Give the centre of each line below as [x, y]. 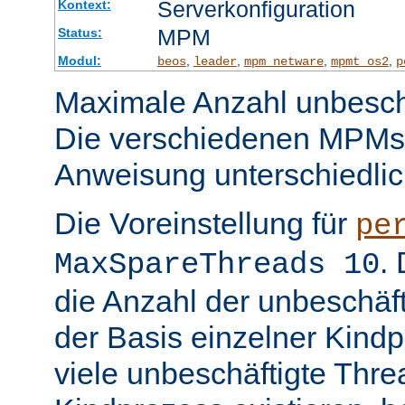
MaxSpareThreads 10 [217, 265]
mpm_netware [283, 62]
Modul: [79, 61]
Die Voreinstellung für [205, 224]
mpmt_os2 [359, 62]
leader [215, 62]
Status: [80, 33]
